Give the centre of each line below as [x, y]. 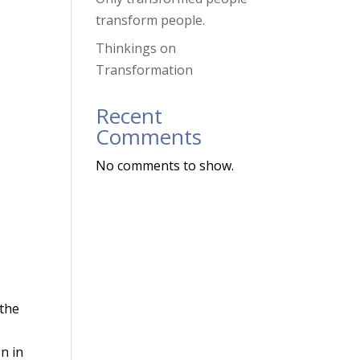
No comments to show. [165, 166]
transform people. [151, 20]
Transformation [145, 70]
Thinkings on [136, 48]
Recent [129, 116]
